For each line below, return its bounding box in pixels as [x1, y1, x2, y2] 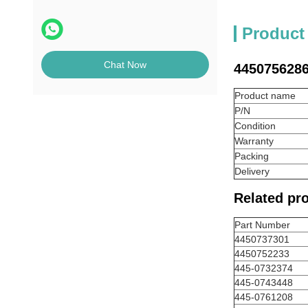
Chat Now [104, 59, 146, 70]
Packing [234, 151, 269, 162]
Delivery [234, 166, 269, 177]
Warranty [234, 135, 274, 146]
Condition [234, 120, 276, 131]
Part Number [234, 219, 290, 230]
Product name [234, 90, 296, 101]
